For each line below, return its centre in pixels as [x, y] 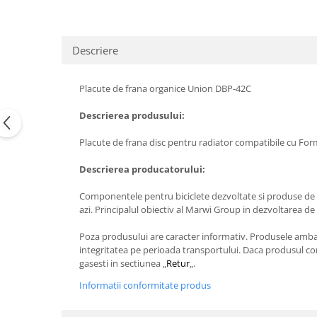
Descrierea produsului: [132, 115]
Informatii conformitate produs [145, 285]
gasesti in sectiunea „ [123, 263]
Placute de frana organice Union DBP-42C [165, 88]
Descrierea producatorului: [142, 169]
